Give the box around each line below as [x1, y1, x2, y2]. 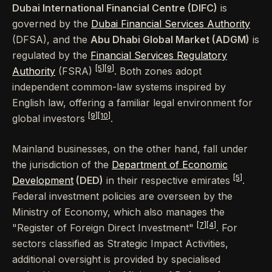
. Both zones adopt [114, 65, 202, 78]
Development [12, 174, 73, 187]
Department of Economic [112, 158, 228, 171]
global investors [12, 112, 88, 125]
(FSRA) [55, 65, 95, 78]
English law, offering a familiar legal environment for [12, 97, 253, 109]
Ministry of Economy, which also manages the [12, 206, 225, 219]
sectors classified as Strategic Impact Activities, [12, 237, 228, 250]
